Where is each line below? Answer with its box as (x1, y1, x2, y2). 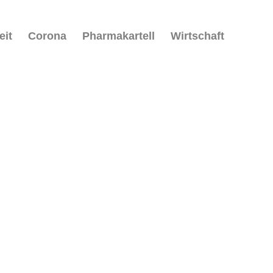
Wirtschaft (171, 30, 224, 42)
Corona (28, 30, 66, 42)
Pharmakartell (82, 30, 155, 42)
